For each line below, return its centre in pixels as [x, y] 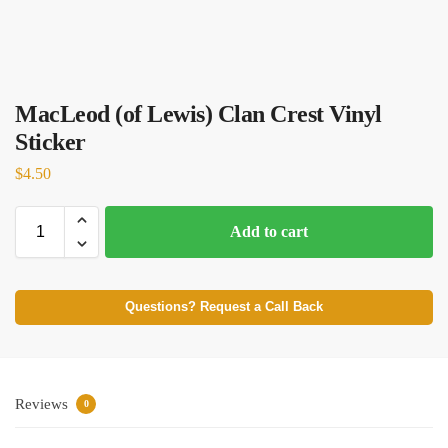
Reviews [43, 403]
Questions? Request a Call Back [224, 306]
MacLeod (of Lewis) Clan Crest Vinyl [198, 114]
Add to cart [269, 231]
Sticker [50, 142]
